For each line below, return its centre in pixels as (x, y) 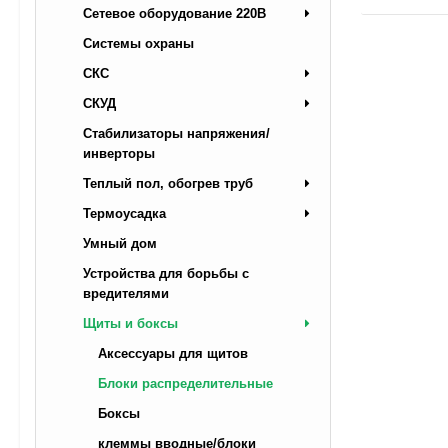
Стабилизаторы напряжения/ (176, 133)
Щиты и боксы (130, 323)
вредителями (126, 293)
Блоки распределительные (185, 383)
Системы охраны (138, 43)
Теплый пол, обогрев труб (168, 183)
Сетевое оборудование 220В (174, 13)
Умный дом (120, 243)
